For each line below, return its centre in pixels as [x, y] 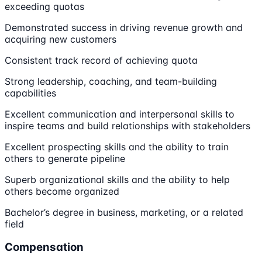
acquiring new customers [61, 39]
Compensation [44, 247]
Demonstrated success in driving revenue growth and [124, 27]
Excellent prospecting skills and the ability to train [117, 146]
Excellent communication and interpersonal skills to [120, 114]
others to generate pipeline [65, 158]
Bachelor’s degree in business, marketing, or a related [124, 212]
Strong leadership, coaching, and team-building [111, 81]
